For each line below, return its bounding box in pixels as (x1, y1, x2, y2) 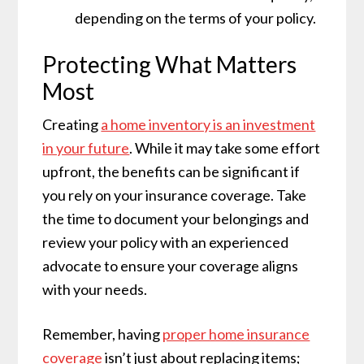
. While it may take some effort (129, 139, 321, 158)
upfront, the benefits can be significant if (42, 162, 301, 181)
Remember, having (42, 325, 163, 344)
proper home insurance (162, 325, 310, 344)
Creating (42, 115, 102, 134)
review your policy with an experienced (42, 233, 289, 252)
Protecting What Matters (42, 50, 297, 79)
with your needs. (42, 280, 148, 299)
